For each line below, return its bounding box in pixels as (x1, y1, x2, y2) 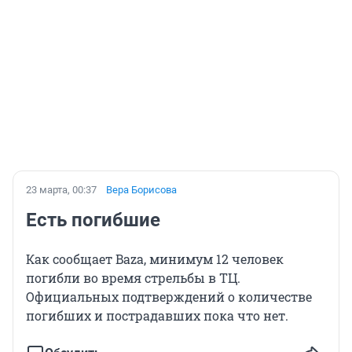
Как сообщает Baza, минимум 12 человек (26, 250, 284, 267)
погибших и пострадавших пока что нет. (26, 306, 288, 324)
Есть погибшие (26, 208, 160, 231)
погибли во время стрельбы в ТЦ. (26, 269, 240, 286)
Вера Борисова (106, 183, 177, 196)
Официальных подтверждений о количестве (26, 288, 312, 305)
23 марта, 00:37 (26, 183, 97, 196)
